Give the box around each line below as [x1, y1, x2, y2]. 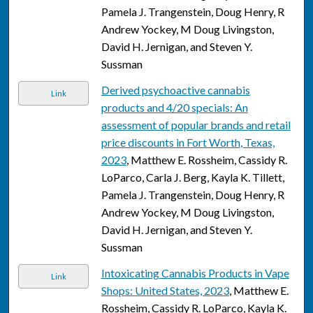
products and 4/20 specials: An [101, 101, 248, 115]
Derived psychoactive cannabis [101, 83, 250, 97]
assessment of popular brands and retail [101, 118, 291, 132]
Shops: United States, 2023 [101, 284, 229, 298]
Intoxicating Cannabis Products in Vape [101, 266, 289, 280]
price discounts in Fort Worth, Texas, [101, 136, 275, 150]
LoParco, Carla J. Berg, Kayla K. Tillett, [101, 170, 284, 184]
